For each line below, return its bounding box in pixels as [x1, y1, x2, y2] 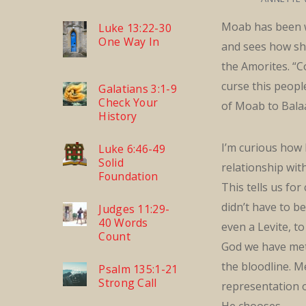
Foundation [98, 169, 158, 184]
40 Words [98, 215, 148, 231]
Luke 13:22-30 [98, 20, 172, 36]
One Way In [98, 34, 160, 50]
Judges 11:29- [98, 201, 170, 217]
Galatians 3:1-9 [98, 81, 178, 97]
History [98, 109, 137, 124]
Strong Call [98, 275, 157, 291]
